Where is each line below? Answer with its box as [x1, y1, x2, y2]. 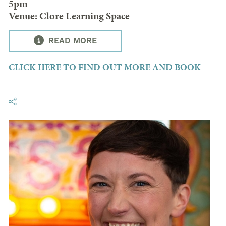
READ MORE [46, 35, 97, 46]
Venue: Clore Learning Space [9, 8, 130, 23]
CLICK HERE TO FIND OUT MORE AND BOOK [9, 60, 201, 73]
